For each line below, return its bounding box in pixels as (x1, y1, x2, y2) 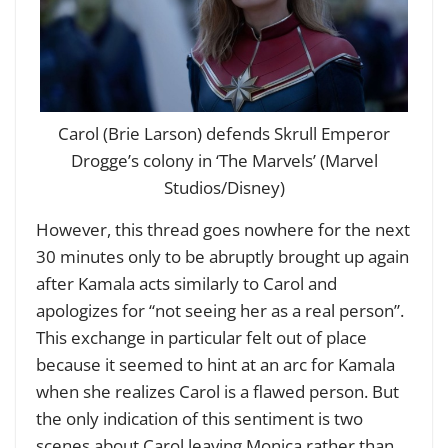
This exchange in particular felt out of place (36, 326, 367, 350)
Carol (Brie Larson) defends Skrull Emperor (58, 122, 390, 146)
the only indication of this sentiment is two (36, 407, 363, 431)
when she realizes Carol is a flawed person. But (36, 380, 399, 404)
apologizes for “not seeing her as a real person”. (36, 299, 404, 323)
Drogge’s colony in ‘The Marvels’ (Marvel (70, 149, 378, 173)
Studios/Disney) (163, 176, 285, 200)
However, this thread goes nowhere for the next (36, 218, 410, 242)
